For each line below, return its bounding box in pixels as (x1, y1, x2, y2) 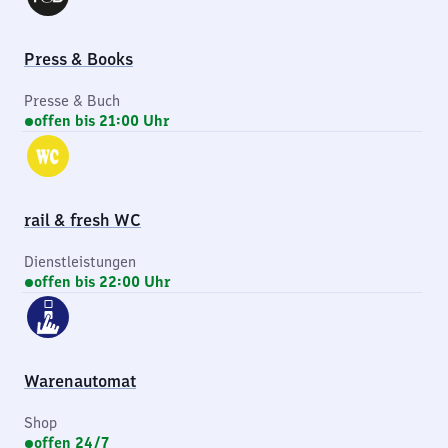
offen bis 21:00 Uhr (34, 112, 170, 130)
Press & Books (24, 49, 133, 69)
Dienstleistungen (24, 253, 136, 271)
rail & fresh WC (24, 210, 141, 230)
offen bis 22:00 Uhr (34, 273, 171, 291)
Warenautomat (24, 371, 136, 391)
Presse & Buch (24, 92, 120, 110)
